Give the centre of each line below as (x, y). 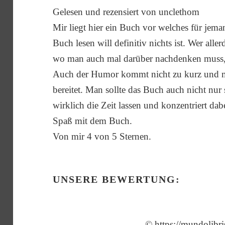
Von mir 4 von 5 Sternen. (102, 136)
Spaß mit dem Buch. (93, 121)
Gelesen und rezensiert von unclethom (126, 12)
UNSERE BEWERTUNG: (117, 179)
